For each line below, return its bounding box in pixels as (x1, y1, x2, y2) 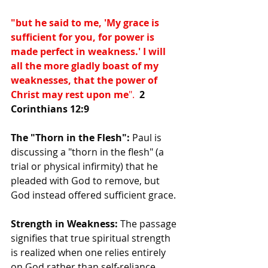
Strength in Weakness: (11, 217, 118, 230)
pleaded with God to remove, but (11, 173, 162, 187)
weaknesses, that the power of (11, 73, 160, 87)
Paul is (130, 130, 164, 144)
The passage (118, 217, 179, 230)
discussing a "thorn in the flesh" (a (11, 145, 166, 159)
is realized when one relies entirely (11, 245, 168, 259)
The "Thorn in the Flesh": (11, 130, 130, 144)
